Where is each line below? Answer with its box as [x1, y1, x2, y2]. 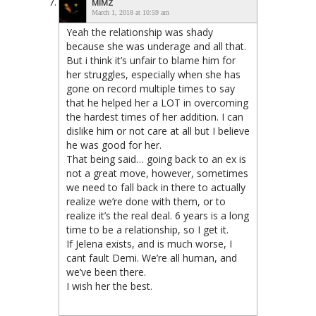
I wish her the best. [66, 279, 152, 293]
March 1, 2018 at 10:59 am [92, 8, 169, 16]
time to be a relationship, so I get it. [66, 222, 229, 236]
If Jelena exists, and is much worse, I [66, 236, 232, 250]
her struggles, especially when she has [66, 67, 241, 81]
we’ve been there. [66, 265, 146, 279]
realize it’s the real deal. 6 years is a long [66, 208, 249, 222]
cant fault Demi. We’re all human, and [66, 250, 237, 265]
